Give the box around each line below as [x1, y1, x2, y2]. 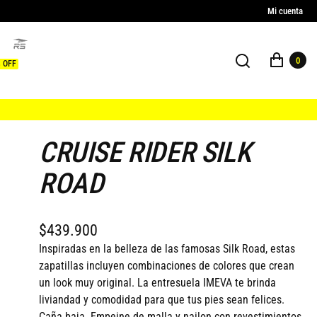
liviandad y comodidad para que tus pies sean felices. [39, 292, 284, 306]
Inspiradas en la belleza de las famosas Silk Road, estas [39, 241, 295, 255]
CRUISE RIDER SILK [39, 135, 251, 169]
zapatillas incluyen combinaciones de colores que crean [39, 258, 294, 272]
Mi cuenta [267, 6, 303, 16]
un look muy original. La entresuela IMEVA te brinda [39, 275, 276, 289]
